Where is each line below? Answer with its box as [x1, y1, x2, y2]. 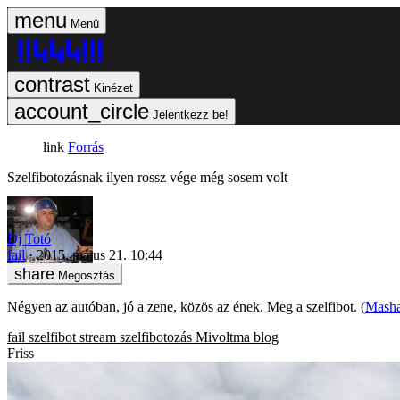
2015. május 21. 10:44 [37, 246, 162, 262]
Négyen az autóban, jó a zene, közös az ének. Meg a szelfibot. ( [7, 298, 365, 314]
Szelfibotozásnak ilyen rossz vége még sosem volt [7, 170, 287, 185]
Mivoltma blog [196, 329, 279, 345]
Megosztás [58, 268, 115, 282]
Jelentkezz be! [153, 108, 229, 121]
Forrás [68, 139, 104, 154]
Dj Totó [7, 230, 51, 246]
